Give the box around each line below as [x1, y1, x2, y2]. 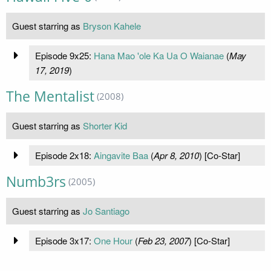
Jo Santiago [83, 204, 129, 217]
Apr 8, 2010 [153, 148, 199, 162]
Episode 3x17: [34, 233, 94, 247]
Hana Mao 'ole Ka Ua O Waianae [93, 48, 224, 62]
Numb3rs [6, 172, 66, 191]
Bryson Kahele [83, 19, 141, 32]
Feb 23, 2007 [137, 233, 189, 247]
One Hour [93, 233, 132, 247]
